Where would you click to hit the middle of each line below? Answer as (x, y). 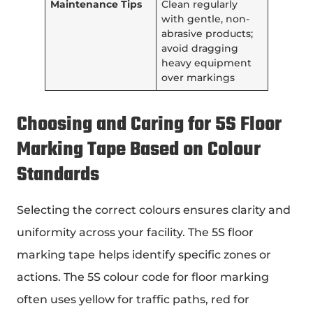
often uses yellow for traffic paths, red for (133, 299)
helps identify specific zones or (185, 254)
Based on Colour (193, 150)
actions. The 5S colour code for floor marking (143, 277)
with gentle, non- (206, 19)
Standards (58, 175)
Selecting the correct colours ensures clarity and (154, 210)
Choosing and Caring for (116, 124)
